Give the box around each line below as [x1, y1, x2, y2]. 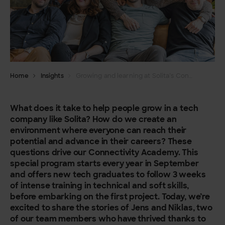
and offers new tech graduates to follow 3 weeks [10, 168, 206, 180]
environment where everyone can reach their [10, 124, 187, 136]
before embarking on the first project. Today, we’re [10, 190, 210, 202]
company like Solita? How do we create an [10, 113, 177, 125]
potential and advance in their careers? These [10, 135, 192, 147]
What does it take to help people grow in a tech [10, 102, 198, 114]
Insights [40, 71, 64, 80]
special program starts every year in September [10, 157, 199, 169]
